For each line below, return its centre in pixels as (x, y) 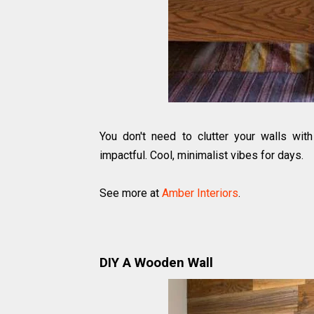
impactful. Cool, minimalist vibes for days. (202, 156)
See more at (131, 193)
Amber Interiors (200, 193)
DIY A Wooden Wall (156, 262)
